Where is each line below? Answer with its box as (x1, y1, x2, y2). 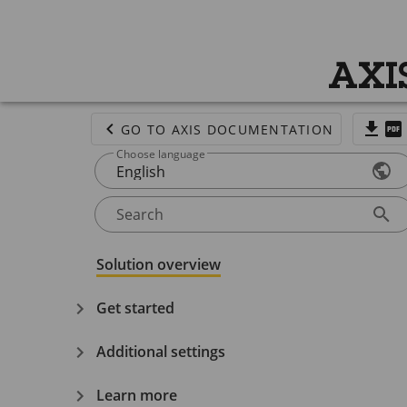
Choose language (116, 146, 205, 162)
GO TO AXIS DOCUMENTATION (121, 120, 333, 138)
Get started (96, 297, 174, 318)
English (116, 162, 165, 182)
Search (116, 204, 164, 224)
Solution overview (96, 253, 221, 274)
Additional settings (96, 341, 225, 362)
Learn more (96, 384, 177, 405)
